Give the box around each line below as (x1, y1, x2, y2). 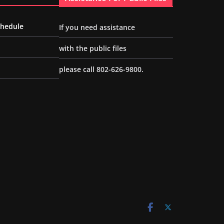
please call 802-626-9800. (59, 64, 143, 74)
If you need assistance (59, 22, 135, 32)
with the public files (59, 43, 126, 53)
